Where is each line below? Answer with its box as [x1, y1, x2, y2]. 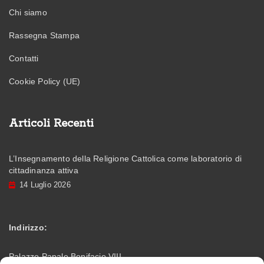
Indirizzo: [9, 222, 47, 232]
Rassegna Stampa [9, 30, 80, 40]
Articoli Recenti [9, 116, 94, 131]
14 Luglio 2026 [19, 180, 71, 189]
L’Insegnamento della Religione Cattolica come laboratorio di [9, 153, 242, 163]
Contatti [9, 53, 39, 63]
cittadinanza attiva [9, 165, 78, 175]
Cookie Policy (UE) [9, 76, 81, 86]
